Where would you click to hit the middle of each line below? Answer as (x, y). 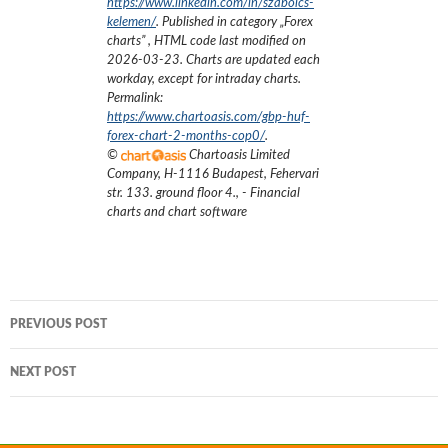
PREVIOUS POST (58, 324)
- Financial (271, 193)
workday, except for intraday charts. (204, 79)
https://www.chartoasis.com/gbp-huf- (208, 117)
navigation (65, 335)
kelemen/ (131, 22)
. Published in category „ (220, 22)
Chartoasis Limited (238, 155)
